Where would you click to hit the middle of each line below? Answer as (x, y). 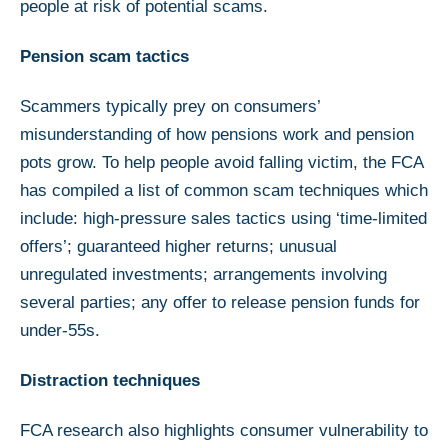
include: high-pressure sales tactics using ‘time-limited (223, 218)
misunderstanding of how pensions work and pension (217, 134)
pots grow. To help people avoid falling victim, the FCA (221, 162)
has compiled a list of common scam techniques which (224, 190)
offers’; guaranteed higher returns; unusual (178, 246)
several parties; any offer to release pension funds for (220, 302)
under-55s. (62, 330)
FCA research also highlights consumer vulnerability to (224, 430)
